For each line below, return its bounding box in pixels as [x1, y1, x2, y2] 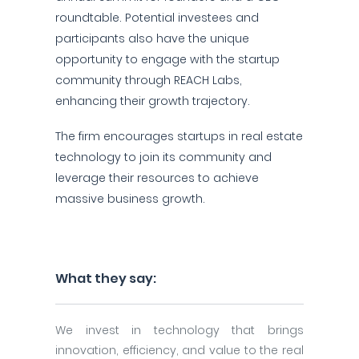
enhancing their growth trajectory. [55, 93, 250, 109]
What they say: [55, 269, 156, 288]
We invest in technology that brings [55, 322, 304, 338]
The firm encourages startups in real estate [55, 128, 303, 144]
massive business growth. [55, 191, 205, 207]
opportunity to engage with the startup [55, 51, 280, 67]
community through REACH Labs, [55, 72, 242, 88]
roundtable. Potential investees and [55, 10, 259, 26]
